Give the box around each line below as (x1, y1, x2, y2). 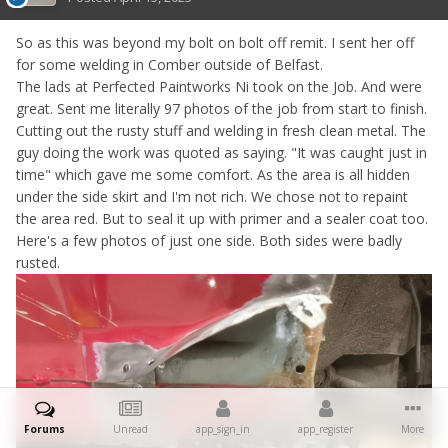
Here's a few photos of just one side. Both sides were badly (16, 230, 402, 250)
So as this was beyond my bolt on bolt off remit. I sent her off (16, 32, 414, 52)
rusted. (16, 252, 60, 272)
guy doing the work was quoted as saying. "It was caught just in (16, 142, 427, 162)
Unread (113, 422, 148, 436)
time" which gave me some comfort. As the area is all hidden (16, 164, 410, 184)
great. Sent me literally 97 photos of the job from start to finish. (16, 98, 427, 118)
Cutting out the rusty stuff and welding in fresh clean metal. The (16, 120, 426, 140)
